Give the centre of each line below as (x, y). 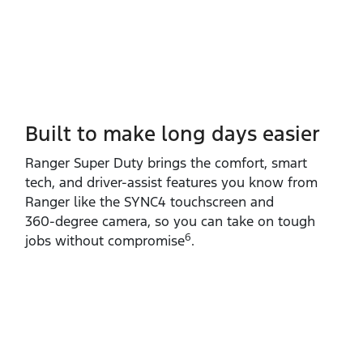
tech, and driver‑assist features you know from (171, 182)
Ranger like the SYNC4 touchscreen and (149, 201)
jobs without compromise (105, 240)
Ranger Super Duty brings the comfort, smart (166, 162)
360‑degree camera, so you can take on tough (170, 221)
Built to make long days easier (173, 133)
